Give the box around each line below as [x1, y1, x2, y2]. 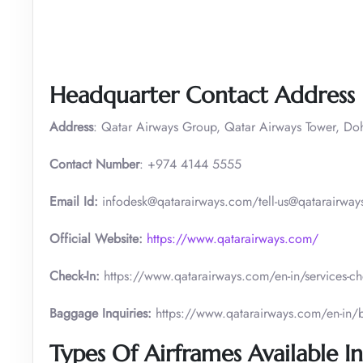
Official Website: [49, 228, 143, 248]
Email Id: [49, 191, 102, 211]
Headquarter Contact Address [49, 80, 355, 109]
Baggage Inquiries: [49, 303, 152, 322]
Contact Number [49, 154, 139, 173]
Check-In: [49, 266, 104, 285]
